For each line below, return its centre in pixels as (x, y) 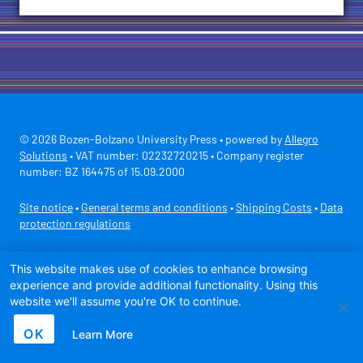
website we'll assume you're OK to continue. (126, 301)
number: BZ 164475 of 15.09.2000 (102, 173)
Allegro (301, 141)
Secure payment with (71, 261)
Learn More (103, 334)
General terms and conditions (154, 209)
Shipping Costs (274, 209)
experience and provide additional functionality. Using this (164, 285)
